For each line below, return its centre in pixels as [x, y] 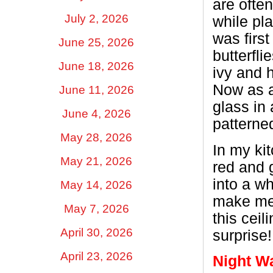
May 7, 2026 [96, 208]
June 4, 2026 [96, 113]
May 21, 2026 [96, 161]
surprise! [242, 235]
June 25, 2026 [96, 42]
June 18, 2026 [96, 66]
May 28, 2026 [96, 137]
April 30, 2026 [96, 232]
